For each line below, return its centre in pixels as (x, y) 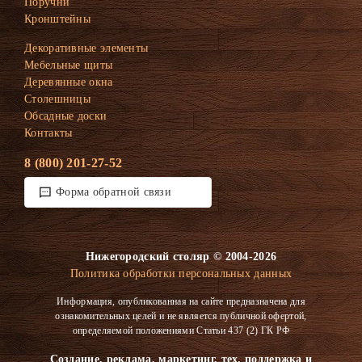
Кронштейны (57, 19)
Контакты (48, 133)
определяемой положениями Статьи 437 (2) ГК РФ (181, 330)
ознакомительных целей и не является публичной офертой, (181, 316)
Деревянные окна (69, 82)
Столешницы (57, 99)
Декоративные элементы (86, 48)
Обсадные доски (66, 116)
